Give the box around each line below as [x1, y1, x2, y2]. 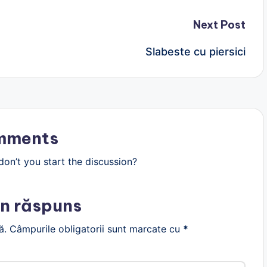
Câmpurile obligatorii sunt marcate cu [9, 223, 183, 235]
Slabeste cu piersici [145, 45, 246, 58]
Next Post [193, 18, 246, 32]
